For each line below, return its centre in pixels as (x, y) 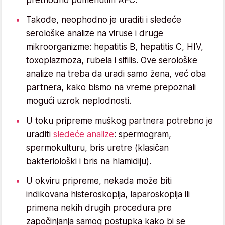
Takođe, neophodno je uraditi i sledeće (104, 19)
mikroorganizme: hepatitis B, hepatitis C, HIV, (115, 46)
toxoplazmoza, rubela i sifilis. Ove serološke (112, 60)
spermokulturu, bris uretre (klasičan (97, 147)
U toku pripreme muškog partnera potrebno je (120, 120)
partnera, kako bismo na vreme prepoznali (111, 87)
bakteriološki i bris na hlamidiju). (89, 161)
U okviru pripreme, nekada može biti (99, 181)
